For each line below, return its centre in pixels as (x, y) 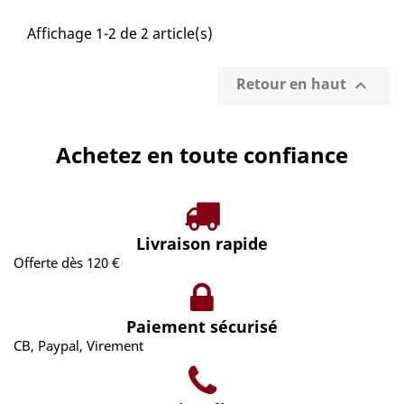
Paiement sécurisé (202, 326)
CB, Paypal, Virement (78, 345)
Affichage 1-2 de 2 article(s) (120, 33)
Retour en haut (293, 84)
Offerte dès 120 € (67, 262)
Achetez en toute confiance (202, 155)
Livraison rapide (202, 243)
